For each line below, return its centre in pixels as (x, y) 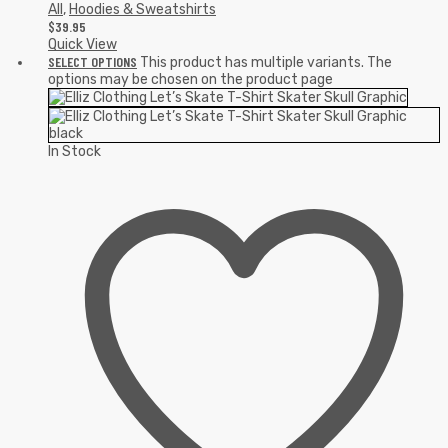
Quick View (82, 45)
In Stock (74, 152)
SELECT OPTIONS (92, 62)
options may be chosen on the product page (190, 80)
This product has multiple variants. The (266, 63)
